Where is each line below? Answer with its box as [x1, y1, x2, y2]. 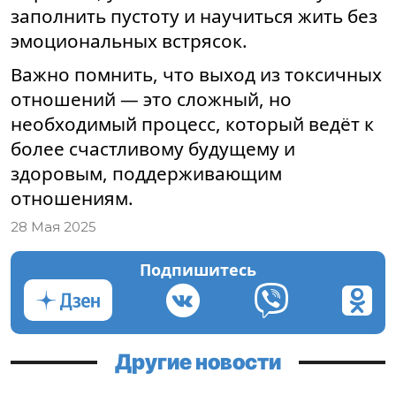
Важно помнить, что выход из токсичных [11, 62, 382, 88]
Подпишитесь [140, 259, 256, 281]
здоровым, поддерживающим [11, 161, 282, 187]
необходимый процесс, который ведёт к [11, 111, 374, 137]
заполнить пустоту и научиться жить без [11, 4, 377, 29]
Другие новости [115, 349, 281, 376]
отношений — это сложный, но [11, 87, 292, 112]
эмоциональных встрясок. [11, 28, 247, 54]
